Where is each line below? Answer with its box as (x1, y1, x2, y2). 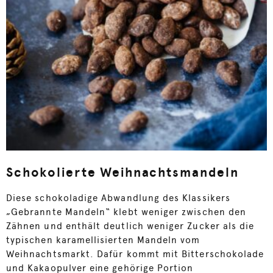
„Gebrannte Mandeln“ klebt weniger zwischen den (6, 207, 247, 218)
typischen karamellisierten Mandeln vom (6, 235, 200, 246)
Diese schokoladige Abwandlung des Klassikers (6, 193, 230, 204)
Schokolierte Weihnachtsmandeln (6, 165, 239, 180)
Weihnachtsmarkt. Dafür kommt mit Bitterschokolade (6, 249, 264, 260)
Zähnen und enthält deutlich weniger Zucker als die (6, 221, 255, 232)
